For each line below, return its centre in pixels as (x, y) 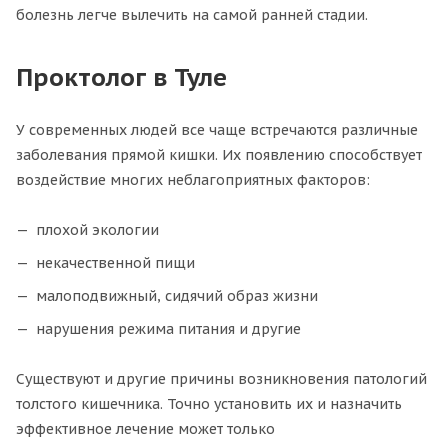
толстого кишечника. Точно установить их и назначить (209, 403)
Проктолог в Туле (121, 76)
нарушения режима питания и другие (168, 328)
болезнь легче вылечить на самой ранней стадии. (192, 14)
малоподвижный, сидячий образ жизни (177, 295)
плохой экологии (97, 229)
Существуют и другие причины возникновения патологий (221, 378)
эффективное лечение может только (145, 428)
